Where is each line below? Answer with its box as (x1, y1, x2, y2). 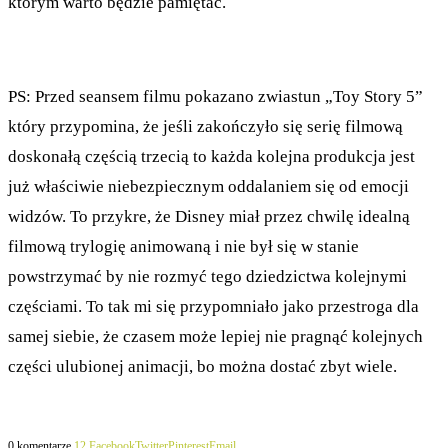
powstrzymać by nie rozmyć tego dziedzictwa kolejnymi (8, 266, 407, 286)
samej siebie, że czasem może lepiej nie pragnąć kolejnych (8, 326, 423, 346)
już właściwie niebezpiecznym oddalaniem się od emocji (8, 176, 409, 196)
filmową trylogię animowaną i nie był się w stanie (8, 236, 359, 256)
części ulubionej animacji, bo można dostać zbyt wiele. (8, 356, 397, 376)
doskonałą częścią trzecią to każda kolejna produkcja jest (8, 146, 415, 166)
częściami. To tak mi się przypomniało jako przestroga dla (8, 296, 419, 316)
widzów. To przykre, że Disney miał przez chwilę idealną (8, 206, 410, 226)
